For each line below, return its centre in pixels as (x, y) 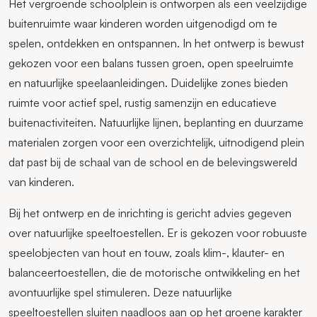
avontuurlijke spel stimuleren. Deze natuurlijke (120, 293)
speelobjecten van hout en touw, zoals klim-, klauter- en (146, 253)
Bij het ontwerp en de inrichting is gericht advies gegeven (150, 213)
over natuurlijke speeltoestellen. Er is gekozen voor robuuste (158, 233)
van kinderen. (41, 182)
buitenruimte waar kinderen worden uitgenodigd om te (143, 24)
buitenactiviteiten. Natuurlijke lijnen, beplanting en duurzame (156, 123)
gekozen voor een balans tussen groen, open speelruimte (151, 63)
